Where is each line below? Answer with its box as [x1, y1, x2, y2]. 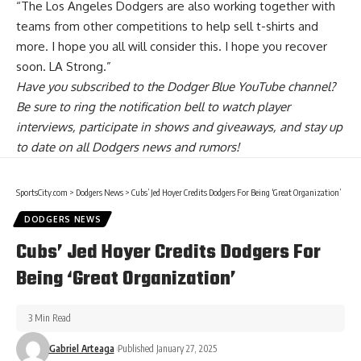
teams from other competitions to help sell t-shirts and [16, 19, 318, 35]
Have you [16, 79, 70, 95]
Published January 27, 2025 [117, 342, 217, 355]
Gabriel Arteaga [48, 342, 114, 355]
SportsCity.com [16, 187, 68, 198]
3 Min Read [28, 312, 71, 325]
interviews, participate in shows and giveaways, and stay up [16, 119, 342, 135]
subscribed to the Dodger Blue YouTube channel [70, 79, 330, 95]
